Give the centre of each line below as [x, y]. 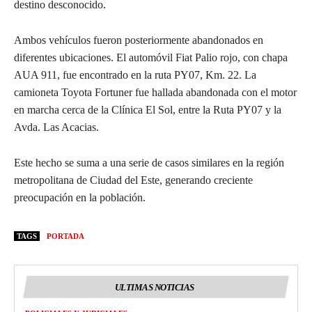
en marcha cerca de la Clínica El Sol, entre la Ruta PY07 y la [148, 110]
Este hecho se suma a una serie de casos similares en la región [149, 163]
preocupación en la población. [80, 198]
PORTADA [65, 236]
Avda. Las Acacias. [56, 127]
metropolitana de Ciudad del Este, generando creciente [133, 180]
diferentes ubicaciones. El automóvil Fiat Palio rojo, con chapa [151, 58]
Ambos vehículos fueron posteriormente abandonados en [139, 40]
